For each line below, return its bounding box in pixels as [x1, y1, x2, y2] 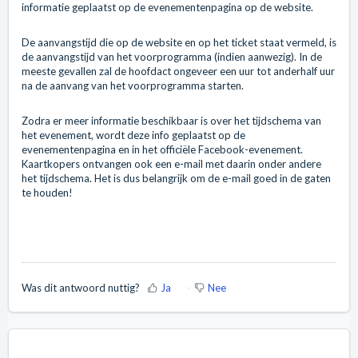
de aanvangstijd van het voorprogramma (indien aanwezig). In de [22, 50, 322, 64]
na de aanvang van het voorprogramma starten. [22, 79, 244, 93]
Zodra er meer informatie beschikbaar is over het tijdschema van [22, 114, 321, 128]
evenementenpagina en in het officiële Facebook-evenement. [22, 143, 303, 157]
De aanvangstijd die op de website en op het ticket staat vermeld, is [22, 36, 336, 50]
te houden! [22, 186, 73, 200]
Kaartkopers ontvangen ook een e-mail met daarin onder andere [22, 157, 321, 171]
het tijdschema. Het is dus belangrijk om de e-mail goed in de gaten [22, 172, 331, 185]
